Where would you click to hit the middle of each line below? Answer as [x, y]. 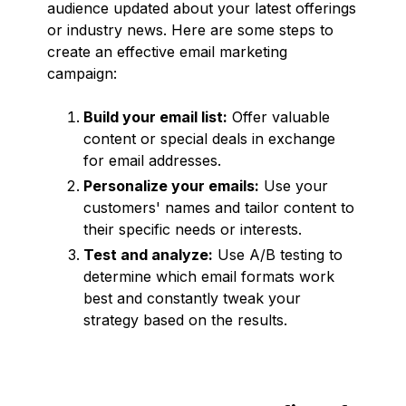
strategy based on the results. [185, 319]
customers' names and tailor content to [219, 207]
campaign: [82, 73]
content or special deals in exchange [209, 138]
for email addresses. [152, 160]
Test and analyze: [148, 254]
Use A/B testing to [278, 254]
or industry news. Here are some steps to [190, 29]
